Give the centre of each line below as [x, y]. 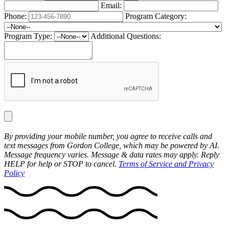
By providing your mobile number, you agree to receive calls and [108, 136]
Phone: [16, 16]
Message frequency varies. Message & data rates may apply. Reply [112, 155]
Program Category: [156, 16]
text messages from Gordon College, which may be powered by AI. [112, 146]
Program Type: [28, 36]
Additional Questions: [126, 36]
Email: [112, 6]
